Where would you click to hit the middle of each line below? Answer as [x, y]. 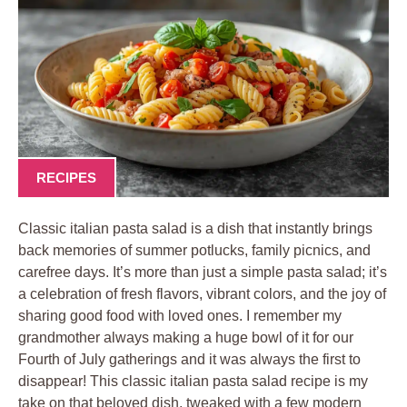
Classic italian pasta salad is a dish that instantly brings [195, 228]
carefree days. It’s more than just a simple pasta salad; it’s [203, 272]
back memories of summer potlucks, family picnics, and [194, 250]
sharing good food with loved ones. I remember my [180, 315]
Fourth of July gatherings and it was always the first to [189, 359]
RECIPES [66, 178]
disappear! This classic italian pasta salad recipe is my [193, 381]
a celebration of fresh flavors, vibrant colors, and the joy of [202, 293]
